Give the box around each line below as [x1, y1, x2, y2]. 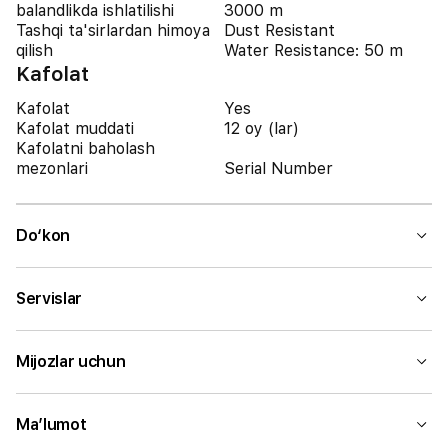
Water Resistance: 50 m [224, 41, 403, 60]
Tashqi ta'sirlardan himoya [16, 21, 210, 40]
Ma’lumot [16, 415, 87, 434]
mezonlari [16, 159, 88, 178]
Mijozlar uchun [16, 352, 126, 371]
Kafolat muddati [16, 119, 134, 138]
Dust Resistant [224, 21, 335, 40]
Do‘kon [16, 226, 71, 245]
